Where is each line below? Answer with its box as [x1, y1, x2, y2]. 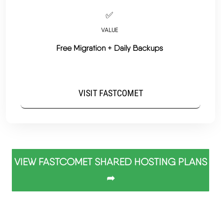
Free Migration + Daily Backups [56, 43, 163, 53]
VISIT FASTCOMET [78, 88, 143, 99]
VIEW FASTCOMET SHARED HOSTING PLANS [14, 156, 207, 168]
